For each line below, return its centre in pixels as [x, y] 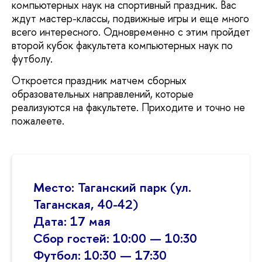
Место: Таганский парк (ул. [112, 187]
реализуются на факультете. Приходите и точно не [128, 108]
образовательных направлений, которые [103, 94]
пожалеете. [38, 121]
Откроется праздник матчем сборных [99, 81]
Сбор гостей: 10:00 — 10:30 [115, 238]
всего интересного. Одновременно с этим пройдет [131, 32]
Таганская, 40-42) [86, 204]
